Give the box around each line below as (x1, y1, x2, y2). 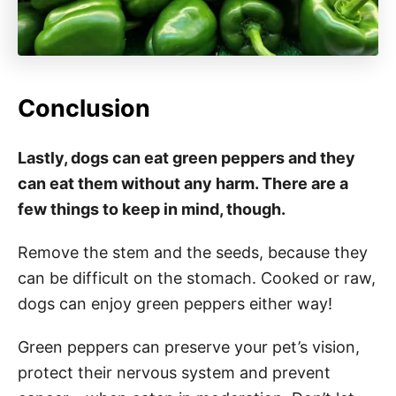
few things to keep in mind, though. (18, 199, 286, 218)
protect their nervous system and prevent (18, 362, 331, 382)
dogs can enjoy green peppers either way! (18, 293, 332, 313)
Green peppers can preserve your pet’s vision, (18, 337, 360, 356)
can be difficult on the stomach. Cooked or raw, (18, 268, 376, 287)
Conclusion (18, 93, 150, 123)
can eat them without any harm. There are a (18, 173, 348, 193)
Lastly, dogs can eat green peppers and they (18, 148, 355, 167)
